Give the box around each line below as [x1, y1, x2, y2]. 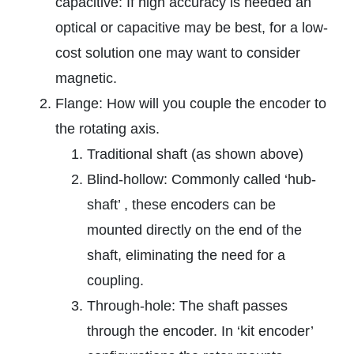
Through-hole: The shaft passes [87, 298, 288, 314]
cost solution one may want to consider [55, 45, 300, 62]
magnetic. [55, 70, 117, 87]
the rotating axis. [55, 121, 160, 137]
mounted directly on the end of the [87, 222, 302, 239]
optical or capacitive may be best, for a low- [55, 20, 328, 36]
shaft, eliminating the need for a [87, 247, 285, 264]
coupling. [87, 273, 144, 289]
